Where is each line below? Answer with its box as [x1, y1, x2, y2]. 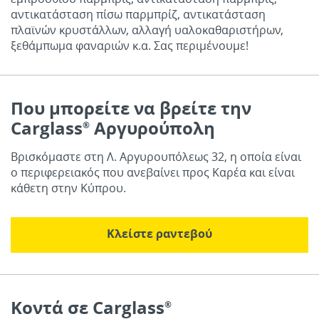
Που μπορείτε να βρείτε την [11, 96, 251, 120]
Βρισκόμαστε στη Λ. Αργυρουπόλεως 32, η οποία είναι [11, 149, 301, 164]
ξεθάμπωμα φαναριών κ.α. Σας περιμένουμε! [11, 38, 249, 53]
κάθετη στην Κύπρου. [11, 180, 126, 196]
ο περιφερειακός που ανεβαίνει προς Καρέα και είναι [11, 164, 295, 180]
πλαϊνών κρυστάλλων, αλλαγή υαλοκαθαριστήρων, [11, 22, 283, 38]
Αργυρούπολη [90, 116, 215, 140]
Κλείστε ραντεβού [107, 226, 212, 241]
